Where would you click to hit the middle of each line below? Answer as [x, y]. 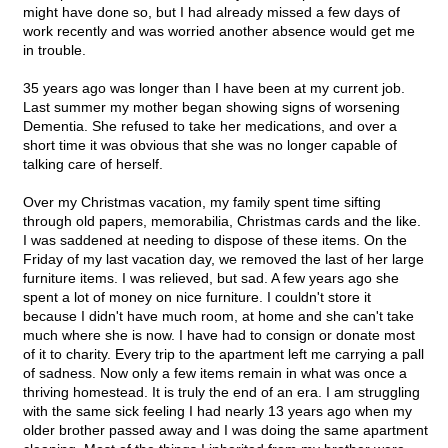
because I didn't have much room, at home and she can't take [218, 316]
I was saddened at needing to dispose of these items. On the [215, 240]
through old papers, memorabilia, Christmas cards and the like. [222, 221]
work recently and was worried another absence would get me [219, 31]
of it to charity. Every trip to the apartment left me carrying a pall [223, 354]
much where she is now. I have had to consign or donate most [219, 335]
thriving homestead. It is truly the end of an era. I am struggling [221, 392]
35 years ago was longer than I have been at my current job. [214, 88]
